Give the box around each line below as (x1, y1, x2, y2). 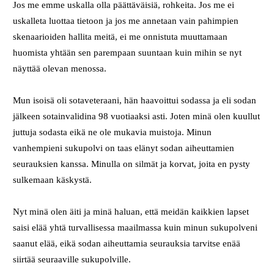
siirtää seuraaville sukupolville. (13, 254, 134, 264)
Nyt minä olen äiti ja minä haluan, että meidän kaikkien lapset (13, 206, 250, 217)
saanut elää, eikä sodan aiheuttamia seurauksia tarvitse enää (13, 238, 241, 248)
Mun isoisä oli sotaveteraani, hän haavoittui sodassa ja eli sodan (13, 95, 257, 105)
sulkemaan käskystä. (13, 174, 95, 185)
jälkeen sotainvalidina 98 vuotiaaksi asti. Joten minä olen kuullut (13, 111, 261, 121)
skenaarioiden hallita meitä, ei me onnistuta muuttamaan (13, 31, 228, 42)
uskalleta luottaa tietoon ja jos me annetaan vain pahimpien (13, 15, 239, 26)
